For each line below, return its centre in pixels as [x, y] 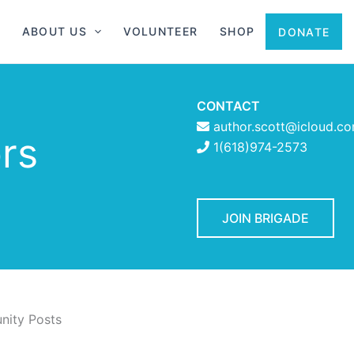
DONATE [304, 32]
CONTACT [228, 106]
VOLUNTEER [161, 31]
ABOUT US [55, 31]
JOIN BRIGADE [265, 218]
